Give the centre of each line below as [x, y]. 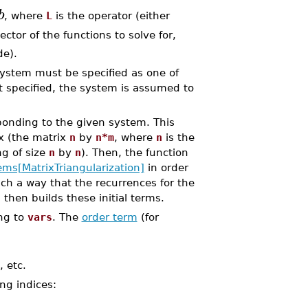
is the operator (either [111, 15]
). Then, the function [134, 152]
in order [166, 167]
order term [109, 217]
